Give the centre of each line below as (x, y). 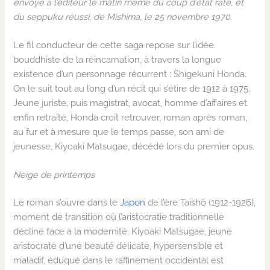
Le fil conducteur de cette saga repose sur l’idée (114, 45)
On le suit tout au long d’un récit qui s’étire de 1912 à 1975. (132, 89)
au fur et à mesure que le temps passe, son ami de (119, 132)
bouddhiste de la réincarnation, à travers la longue (118, 60)
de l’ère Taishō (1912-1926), (201, 202)
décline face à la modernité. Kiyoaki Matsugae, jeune (123, 231)
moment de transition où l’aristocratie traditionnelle (119, 217)
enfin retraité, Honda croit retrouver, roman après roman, (130, 118)
